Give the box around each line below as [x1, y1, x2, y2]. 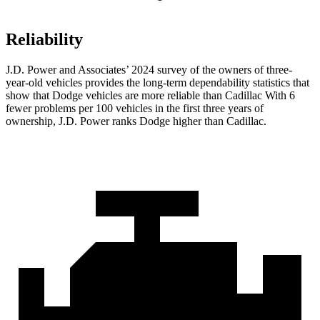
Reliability [6, 30, 83, 49]
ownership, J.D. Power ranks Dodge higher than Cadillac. [6, 115, 266, 128]
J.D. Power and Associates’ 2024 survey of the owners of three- [6, 64, 292, 76]
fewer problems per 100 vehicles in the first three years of [6, 102, 264, 115]
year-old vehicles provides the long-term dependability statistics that [6, 76, 309, 89]
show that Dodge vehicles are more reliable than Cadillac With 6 [6, 89, 295, 102]
